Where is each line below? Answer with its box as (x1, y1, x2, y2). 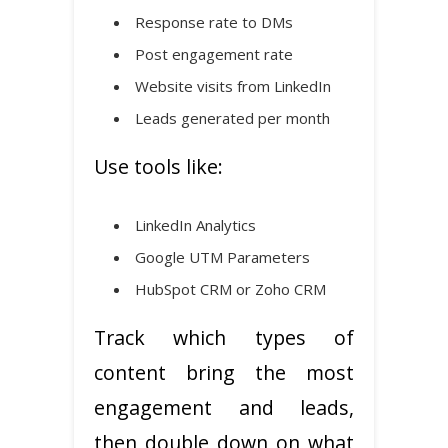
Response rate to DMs (135, 11, 293, 32)
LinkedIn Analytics (135, 214, 256, 235)
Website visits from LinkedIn (135, 75, 331, 96)
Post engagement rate (135, 43, 293, 64)
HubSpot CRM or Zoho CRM (135, 278, 326, 299)
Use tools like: (94, 152, 223, 180)
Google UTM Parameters (135, 246, 310, 267)
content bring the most (94, 358, 354, 386)
